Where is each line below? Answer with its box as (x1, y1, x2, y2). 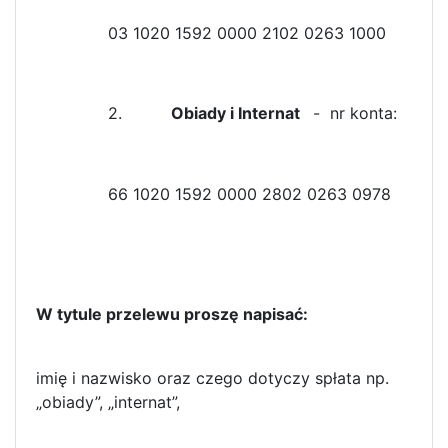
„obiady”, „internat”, (36, 391, 180, 412)
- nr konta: (308, 102, 397, 123)
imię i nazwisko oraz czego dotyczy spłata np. (36, 367, 389, 388)
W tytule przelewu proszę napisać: (36, 303, 320, 324)
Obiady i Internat (171, 102, 308, 123)
